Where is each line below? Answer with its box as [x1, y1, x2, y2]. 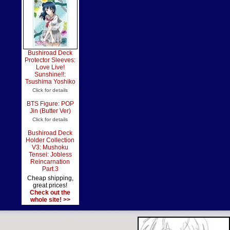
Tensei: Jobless [28, 151, 72, 158]
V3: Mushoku [32, 144, 68, 151]
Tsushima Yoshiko [25, 78, 75, 85]
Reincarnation [30, 158, 70, 165]
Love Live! [35, 64, 65, 71]
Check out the [30, 189, 70, 196]
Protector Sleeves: [25, 56, 75, 64]
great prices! [33, 182, 67, 189]
